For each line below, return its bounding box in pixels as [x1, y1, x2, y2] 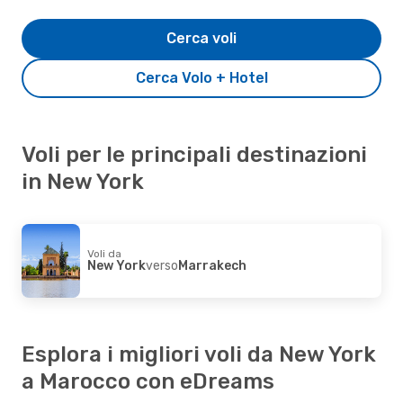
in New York [22, 168, 144, 194]
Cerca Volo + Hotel [135, 68, 268, 86]
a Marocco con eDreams [22, 368, 274, 394]
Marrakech [178, 257, 246, 273]
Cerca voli [166, 29, 237, 47]
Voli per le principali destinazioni [22, 141, 367, 167]
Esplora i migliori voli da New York [22, 341, 376, 367]
